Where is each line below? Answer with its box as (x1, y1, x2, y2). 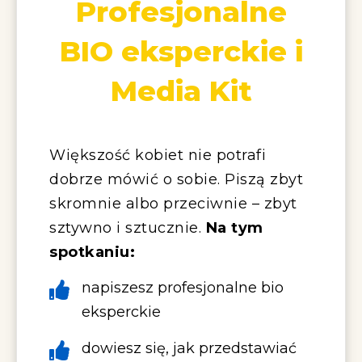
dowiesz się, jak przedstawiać (82, 339, 297, 357)
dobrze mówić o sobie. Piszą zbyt (49, 170, 303, 188)
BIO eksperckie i (59, 33, 303, 69)
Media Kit (110, 73, 252, 108)
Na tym (205, 218, 263, 237)
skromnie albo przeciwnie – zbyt (49, 194, 297, 213)
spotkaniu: (49, 242, 135, 261)
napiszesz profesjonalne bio (82, 278, 284, 297)
